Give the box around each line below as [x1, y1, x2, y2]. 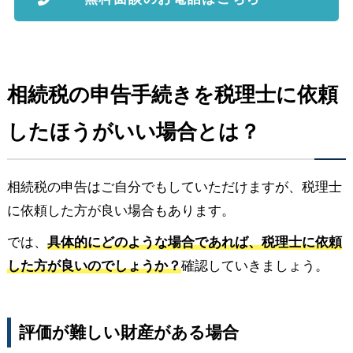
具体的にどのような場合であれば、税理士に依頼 [46, 234, 342, 250]
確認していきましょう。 [180, 258, 329, 273]
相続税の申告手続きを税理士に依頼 [6, 82, 338, 106]
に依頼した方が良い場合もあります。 [6, 203, 235, 218]
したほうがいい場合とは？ [6, 119, 260, 143]
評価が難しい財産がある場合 [18, 322, 239, 342]
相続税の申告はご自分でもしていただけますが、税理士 [6, 179, 342, 195]
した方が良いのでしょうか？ [6, 258, 181, 273]
